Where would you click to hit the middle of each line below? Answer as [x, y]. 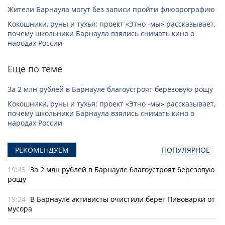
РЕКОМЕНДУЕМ [42, 150]
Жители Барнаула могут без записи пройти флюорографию [111, 10]
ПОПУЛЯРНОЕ [186, 150]
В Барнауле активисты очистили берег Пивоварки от [123, 199]
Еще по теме [35, 69]
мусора [20, 209]
